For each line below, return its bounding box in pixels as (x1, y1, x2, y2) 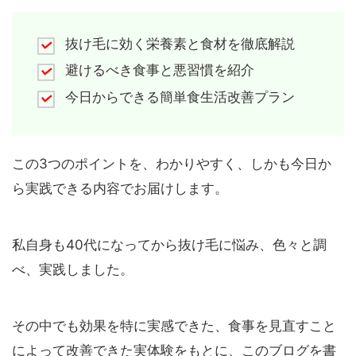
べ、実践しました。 (12, 261, 133, 278)
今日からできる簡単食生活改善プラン (64, 88, 295, 105)
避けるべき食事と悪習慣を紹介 (64, 62, 254, 79)
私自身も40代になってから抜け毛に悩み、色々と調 (12, 237, 327, 253)
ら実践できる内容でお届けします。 (12, 180, 228, 197)
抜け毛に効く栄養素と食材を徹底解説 (64, 35, 295, 52)
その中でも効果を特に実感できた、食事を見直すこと (12, 318, 336, 335)
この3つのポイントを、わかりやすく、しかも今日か (12, 156, 331, 172)
